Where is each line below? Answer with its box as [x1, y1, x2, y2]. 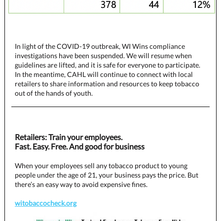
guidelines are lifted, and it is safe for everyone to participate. [15, 61, 200, 69]
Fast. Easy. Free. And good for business [15, 142, 145, 151]
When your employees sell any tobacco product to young [15, 161, 187, 170]
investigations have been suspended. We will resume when [15, 51, 192, 60]
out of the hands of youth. [15, 89, 93, 97]
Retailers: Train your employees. [15, 132, 122, 142]
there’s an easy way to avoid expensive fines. [15, 180, 147, 188]
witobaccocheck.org [15, 199, 76, 207]
